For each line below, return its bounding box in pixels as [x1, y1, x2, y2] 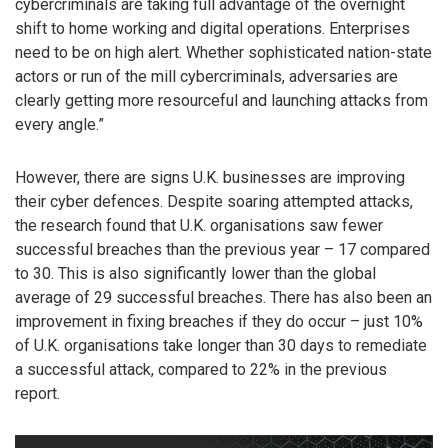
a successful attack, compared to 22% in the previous [15, 359, 387, 379]
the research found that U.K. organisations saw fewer [15, 215, 383, 235]
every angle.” [15, 114, 104, 134]
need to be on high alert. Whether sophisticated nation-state [15, 42, 432, 62]
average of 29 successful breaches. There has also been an [15, 287, 432, 307]
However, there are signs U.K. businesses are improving [15, 167, 405, 187]
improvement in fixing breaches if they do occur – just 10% [15, 311, 423, 331]
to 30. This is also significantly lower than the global [15, 263, 376, 283]
